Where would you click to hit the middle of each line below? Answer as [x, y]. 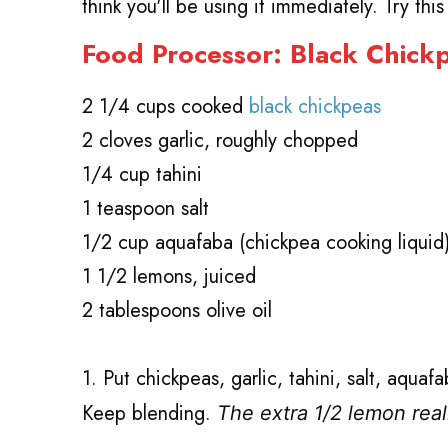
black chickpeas [315, 106]
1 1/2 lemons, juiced [169, 276]
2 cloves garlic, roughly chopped [220, 140]
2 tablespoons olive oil [177, 310]
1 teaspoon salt [145, 208]
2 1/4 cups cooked [165, 106]
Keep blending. [149, 413]
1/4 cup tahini [142, 174]
